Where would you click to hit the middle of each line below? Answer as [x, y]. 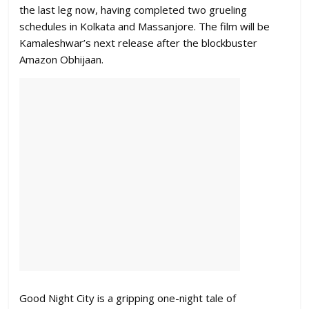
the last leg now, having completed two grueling [133, 10]
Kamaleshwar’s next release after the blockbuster [139, 43]
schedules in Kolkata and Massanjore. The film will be [145, 27]
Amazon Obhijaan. [62, 60]
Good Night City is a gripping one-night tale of [128, 298]
